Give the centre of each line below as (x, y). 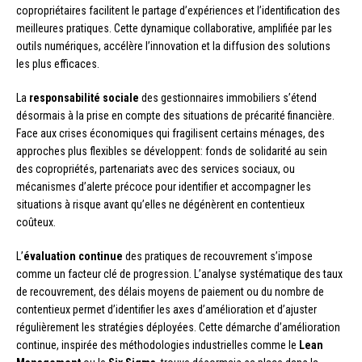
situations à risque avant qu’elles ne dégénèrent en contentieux (160, 205)
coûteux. (36, 223)
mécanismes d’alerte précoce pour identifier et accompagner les (164, 187)
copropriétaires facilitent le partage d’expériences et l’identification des (178, 11)
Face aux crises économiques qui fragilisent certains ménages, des (170, 134)
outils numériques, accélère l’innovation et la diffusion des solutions (173, 46)
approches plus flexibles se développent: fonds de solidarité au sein (172, 152)
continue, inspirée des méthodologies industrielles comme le (158, 345)
